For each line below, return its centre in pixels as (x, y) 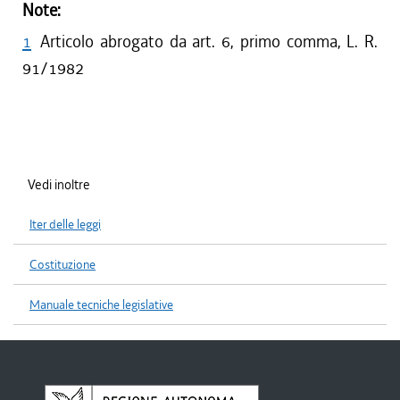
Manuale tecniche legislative (101, 305)
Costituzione (62, 265)
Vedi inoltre (59, 185)
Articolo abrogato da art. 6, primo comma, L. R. (209, 42)
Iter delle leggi (65, 225)
